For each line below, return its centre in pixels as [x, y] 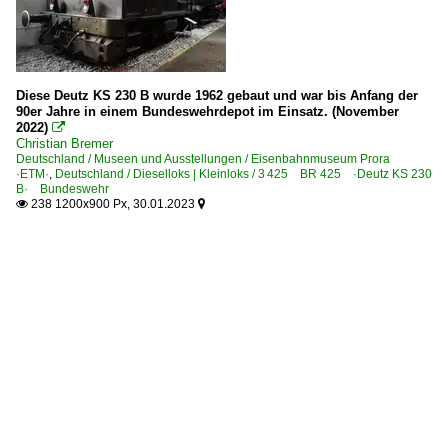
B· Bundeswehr [62, 188]
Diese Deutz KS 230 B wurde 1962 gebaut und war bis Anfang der [217, 95]
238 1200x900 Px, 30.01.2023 [113, 203]
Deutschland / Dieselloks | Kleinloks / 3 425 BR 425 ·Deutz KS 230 [243, 173]
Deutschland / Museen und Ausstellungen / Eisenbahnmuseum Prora [209, 158]
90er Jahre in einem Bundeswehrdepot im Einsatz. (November [207, 111]
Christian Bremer [64, 143]
